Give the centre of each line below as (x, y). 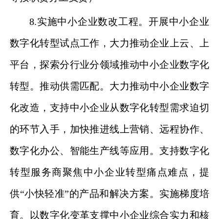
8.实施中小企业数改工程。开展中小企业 (119, 22)
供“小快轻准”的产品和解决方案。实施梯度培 (109, 194)
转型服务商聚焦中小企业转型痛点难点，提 (109, 172)
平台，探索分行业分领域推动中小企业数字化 (109, 65)
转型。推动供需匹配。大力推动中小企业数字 (109, 86)
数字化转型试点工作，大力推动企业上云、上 (109, 43)
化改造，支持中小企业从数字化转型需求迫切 (109, 108)
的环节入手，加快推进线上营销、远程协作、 (109, 129)
